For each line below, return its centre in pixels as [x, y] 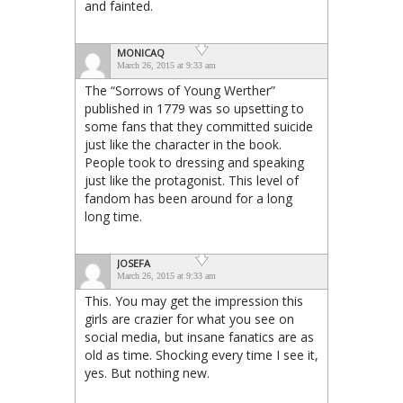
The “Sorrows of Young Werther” [180, 90]
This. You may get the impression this [194, 300]
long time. [113, 216]
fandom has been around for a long [188, 198]
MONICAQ [141, 52]
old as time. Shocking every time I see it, [201, 354]
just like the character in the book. [183, 144]
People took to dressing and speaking [194, 162]
